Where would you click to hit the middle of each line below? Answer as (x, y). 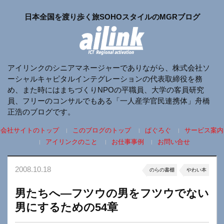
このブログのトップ (102, 130)
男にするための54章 (66, 207)
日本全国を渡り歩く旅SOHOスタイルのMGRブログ (112, 17)
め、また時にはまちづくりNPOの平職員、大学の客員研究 (106, 90)
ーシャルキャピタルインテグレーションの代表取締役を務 (105, 79)
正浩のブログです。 (41, 112)
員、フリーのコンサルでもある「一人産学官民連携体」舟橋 (109, 101)
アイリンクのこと (72, 142)
